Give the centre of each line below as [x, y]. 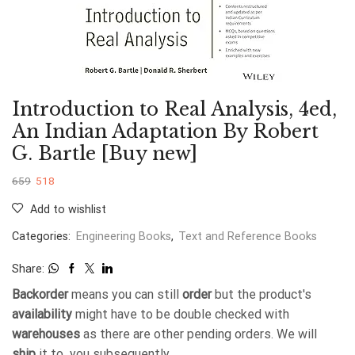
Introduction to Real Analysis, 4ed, [174, 109]
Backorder [40, 294]
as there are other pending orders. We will [198, 334]
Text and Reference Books [248, 236]
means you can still [125, 294]
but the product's [261, 294]
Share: [28, 268]
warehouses [46, 334]
